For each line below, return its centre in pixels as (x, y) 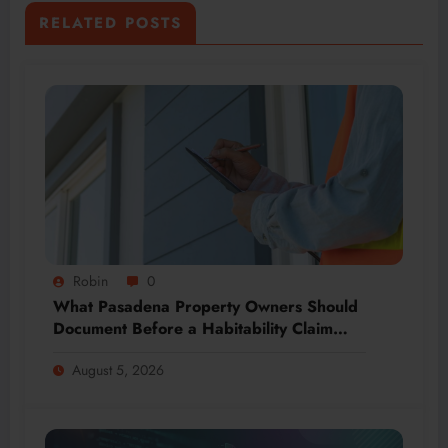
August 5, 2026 (118, 369)
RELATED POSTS (110, 22)
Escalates (87, 350)
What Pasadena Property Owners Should (205, 306)
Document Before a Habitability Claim (193, 328)
